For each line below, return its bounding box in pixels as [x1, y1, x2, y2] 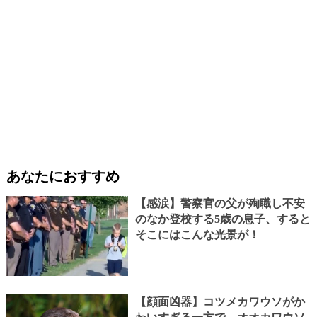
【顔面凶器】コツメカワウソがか [134, 295, 305, 308]
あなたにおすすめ [6, 168, 120, 184]
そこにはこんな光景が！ [134, 228, 260, 241]
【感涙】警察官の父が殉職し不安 [134, 197, 305, 209]
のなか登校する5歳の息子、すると [134, 212, 311, 225]
